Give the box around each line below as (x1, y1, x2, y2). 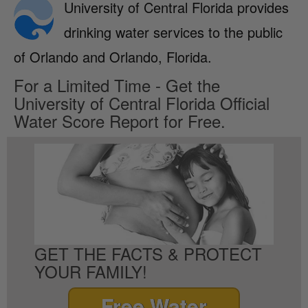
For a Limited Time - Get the (14, 73, 220, 98)
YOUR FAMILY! (34, 259, 147, 284)
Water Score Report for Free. (14, 109, 225, 133)
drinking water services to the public (63, 22, 283, 43)
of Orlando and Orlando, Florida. (14, 47, 212, 67)
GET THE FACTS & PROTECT (34, 241, 262, 266)
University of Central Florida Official (14, 91, 269, 115)
